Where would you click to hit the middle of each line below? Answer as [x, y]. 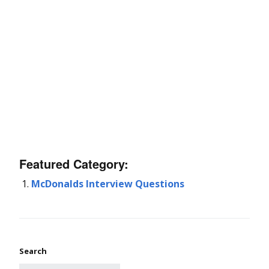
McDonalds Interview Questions [108, 183]
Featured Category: [74, 163]
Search [33, 251]
